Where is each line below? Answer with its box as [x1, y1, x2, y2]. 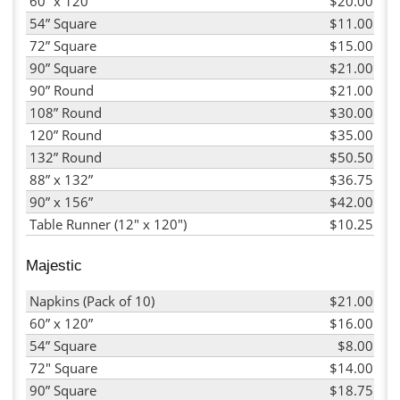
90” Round [29, 80, 94, 99]
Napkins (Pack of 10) [29, 292, 154, 311]
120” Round [29, 125, 102, 144]
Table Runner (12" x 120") [29, 214, 187, 233]
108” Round [29, 103, 102, 121]
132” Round [29, 147, 102, 166]
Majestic [26, 256, 82, 275]
